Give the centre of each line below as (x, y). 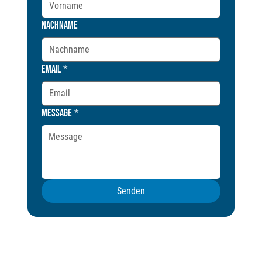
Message (57, 113)
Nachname (60, 26)
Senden (131, 191)
